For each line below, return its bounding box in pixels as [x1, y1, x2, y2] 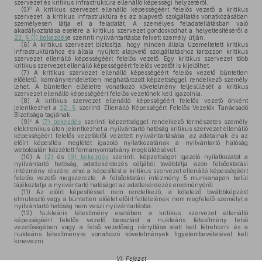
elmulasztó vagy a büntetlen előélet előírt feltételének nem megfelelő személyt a [14, 195, 248, 202]
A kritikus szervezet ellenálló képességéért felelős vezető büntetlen [29, 69, 248, 76]
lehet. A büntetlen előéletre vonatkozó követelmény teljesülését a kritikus [14, 83, 248, 90]
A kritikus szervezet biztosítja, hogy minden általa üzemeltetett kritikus [30, 41, 248, 48]
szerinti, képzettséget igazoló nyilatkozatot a [108, 153, 248, 160]
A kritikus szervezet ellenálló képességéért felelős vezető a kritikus [32, 6, 248, 13]
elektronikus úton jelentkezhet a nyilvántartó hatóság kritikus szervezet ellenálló [14, 125, 248, 132]
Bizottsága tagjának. [14, 111, 72, 118]
